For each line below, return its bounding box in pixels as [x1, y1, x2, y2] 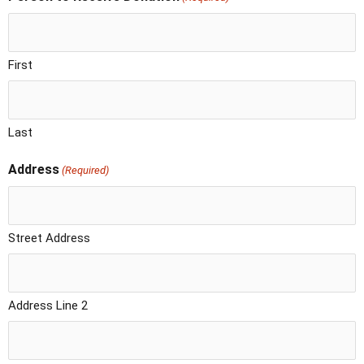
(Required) [62, 164, 110, 177]
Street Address [8, 231, 90, 246]
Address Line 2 [8, 298, 88, 314]
